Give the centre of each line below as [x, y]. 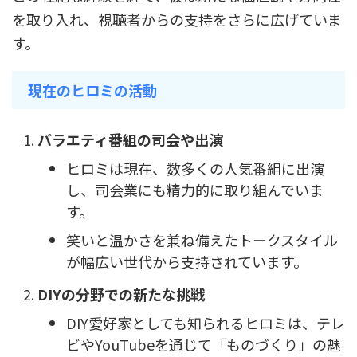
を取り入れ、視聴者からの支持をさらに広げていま [177, 20]
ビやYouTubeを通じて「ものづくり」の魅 [204, 345]
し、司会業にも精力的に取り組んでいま [195, 190]
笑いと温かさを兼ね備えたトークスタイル [202, 240]
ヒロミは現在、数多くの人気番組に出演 [195, 169]
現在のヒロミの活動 [92, 90]
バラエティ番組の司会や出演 [130, 139]
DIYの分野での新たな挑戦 [121, 294]
